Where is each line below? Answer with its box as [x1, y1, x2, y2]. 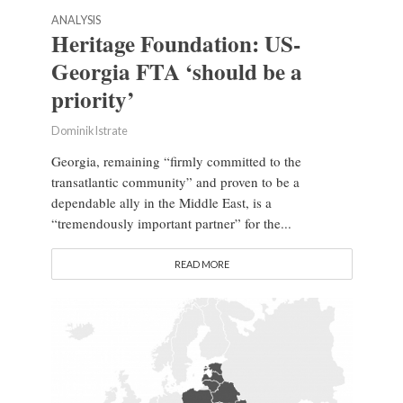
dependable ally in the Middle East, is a [50, 193, 272, 212]
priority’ [50, 83, 134, 117]
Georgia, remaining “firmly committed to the [50, 152, 301, 171]
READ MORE [174, 258, 229, 271]
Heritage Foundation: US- [50, 27, 300, 61]
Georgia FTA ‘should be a [50, 55, 302, 89]
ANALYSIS [50, 13, 101, 28]
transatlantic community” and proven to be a [50, 173, 300, 192]
